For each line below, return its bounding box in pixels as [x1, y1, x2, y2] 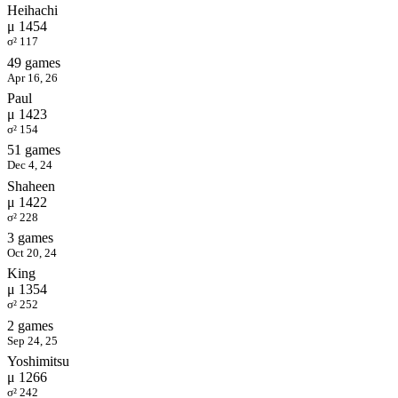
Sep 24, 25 [7, 333, 58, 347]
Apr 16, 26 [7, 70, 58, 84]
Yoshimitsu [7, 353, 69, 369]
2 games [7, 317, 53, 333]
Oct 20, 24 [7, 245, 57, 259]
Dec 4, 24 [7, 158, 52, 172]
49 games [7, 54, 60, 70]
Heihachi [7, 3, 58, 19]
